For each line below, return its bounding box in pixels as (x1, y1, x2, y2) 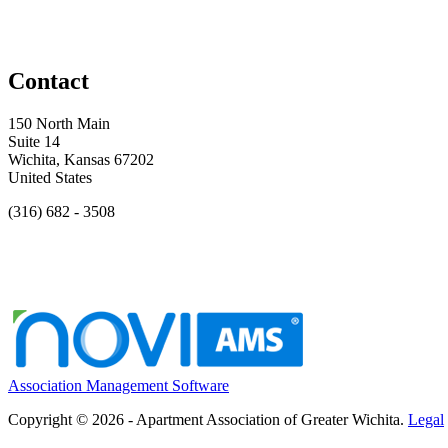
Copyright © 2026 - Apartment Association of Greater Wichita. (8, 410, 408, 428)
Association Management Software (8, 376, 229, 394)
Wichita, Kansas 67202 (8, 150, 154, 168)
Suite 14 (8, 132, 60, 150)
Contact (8, 68, 89, 95)
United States (8, 168, 92, 186)
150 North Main (8, 114, 110, 132)
